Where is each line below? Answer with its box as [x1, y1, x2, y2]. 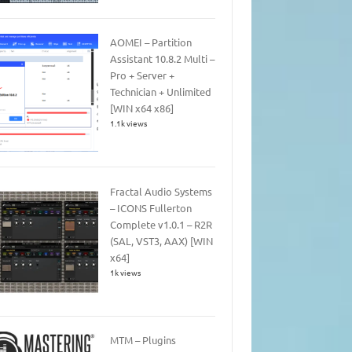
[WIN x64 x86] [109, 101, 174, 115]
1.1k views [109, 117, 147, 130]
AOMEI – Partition [109, 35, 192, 49]
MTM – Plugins [109, 333, 176, 347]
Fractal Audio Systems [109, 184, 212, 198]
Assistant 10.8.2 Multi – [109, 52, 214, 66]
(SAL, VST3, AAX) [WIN [109, 233, 213, 247]
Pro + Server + [109, 68, 174, 82]
